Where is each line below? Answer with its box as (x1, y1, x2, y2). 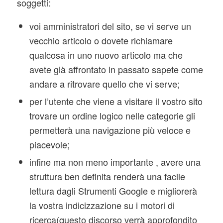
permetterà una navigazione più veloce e (29, 123, 191, 137)
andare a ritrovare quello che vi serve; (29, 77, 180, 91)
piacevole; (29, 138, 70, 151)
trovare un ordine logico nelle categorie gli (29, 109, 195, 122)
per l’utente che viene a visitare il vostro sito (29, 95, 203, 108)
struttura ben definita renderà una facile (29, 170, 185, 183)
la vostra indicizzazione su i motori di (29, 199, 175, 212)
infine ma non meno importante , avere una (29, 155, 201, 169)
